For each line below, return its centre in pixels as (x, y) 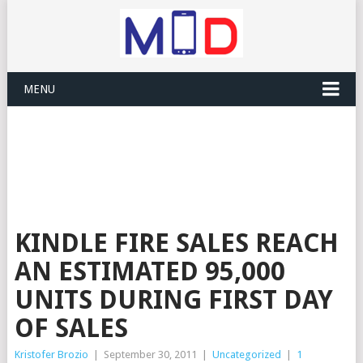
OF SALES (71, 328)
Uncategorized (246, 354)
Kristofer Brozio (51, 354)
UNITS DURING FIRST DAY (173, 300)
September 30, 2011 (150, 354)
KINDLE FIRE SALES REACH (176, 243)
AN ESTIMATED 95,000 (149, 271)
